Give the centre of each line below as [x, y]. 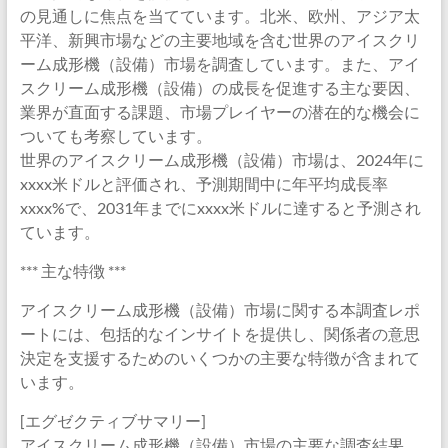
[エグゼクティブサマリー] [112, 420]
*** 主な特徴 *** [72, 270]
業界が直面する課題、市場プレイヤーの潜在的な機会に [219, 111]
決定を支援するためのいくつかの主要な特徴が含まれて [219, 357]
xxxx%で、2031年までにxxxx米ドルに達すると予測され [220, 207]
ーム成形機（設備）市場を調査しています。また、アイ [219, 63]
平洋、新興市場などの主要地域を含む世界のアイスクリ [219, 39]
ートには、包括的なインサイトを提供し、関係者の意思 [219, 333]
